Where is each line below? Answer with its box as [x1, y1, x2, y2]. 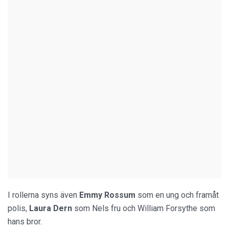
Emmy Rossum [79, 190, 138, 200]
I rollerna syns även [8, 190, 79, 200]
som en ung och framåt [138, 190, 219, 200]
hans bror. [8, 217, 42, 227]
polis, [8, 203, 27, 214]
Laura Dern [27, 203, 74, 214]
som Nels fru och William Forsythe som [74, 203, 215, 214]
